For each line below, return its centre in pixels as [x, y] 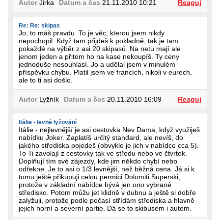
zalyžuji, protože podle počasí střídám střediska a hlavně [107, 200]
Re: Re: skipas [39, 25]
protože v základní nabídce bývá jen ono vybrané [95, 184]
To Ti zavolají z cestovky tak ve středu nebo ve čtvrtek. [103, 153]
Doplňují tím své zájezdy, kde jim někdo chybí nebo [98, 161]
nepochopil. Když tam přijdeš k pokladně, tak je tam [98, 41]
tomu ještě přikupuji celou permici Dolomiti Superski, [99, 177]
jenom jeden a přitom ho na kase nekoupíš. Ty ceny [99, 56]
